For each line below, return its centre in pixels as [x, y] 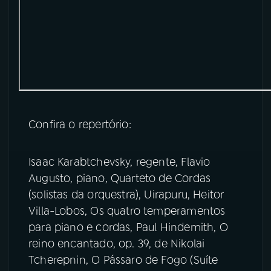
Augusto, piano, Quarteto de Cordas [120, 178]
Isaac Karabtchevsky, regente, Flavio [119, 162]
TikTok [48, 87]
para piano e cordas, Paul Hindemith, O [128, 227]
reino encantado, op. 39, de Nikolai [117, 243]
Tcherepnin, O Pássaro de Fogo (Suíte [123, 260]
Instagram [56, 57]
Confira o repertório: [80, 124]
